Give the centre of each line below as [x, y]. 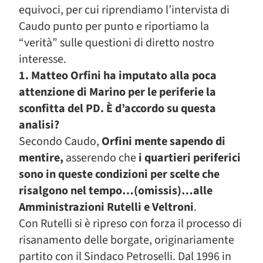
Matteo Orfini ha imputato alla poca [124, 76]
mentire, [41, 158]
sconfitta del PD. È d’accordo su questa [117, 109]
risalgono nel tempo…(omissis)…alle [116, 191]
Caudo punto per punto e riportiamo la [114, 26]
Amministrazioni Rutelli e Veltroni [106, 207]
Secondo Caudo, [60, 141]
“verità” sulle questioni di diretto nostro [117, 43]
